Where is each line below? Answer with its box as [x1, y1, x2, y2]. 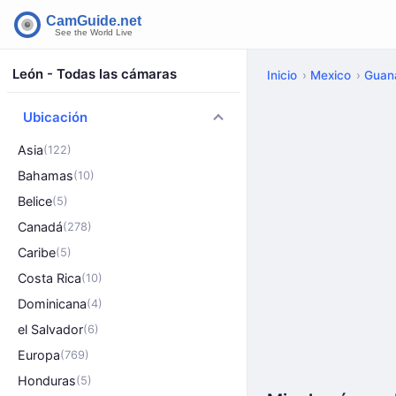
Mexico [310, 68, 351, 82]
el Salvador [18, 322, 83, 337]
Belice [18, 194, 52, 209]
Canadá [18, 219, 63, 234]
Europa [18, 347, 60, 362]
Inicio [267, 68, 297, 82]
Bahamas [18, 168, 73, 183]
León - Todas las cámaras [12, 65, 177, 82]
